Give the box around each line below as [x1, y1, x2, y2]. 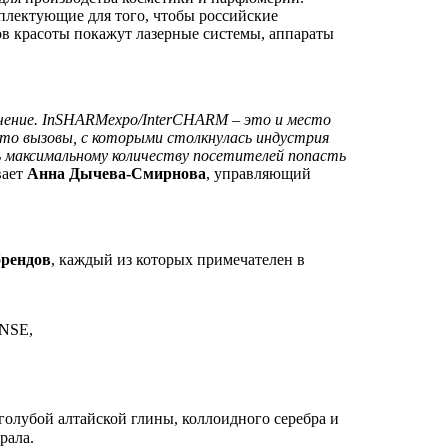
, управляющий [206, 165, 311, 183]
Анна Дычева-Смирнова [27, 165, 206, 183]
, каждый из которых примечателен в [51, 251, 305, 269]
